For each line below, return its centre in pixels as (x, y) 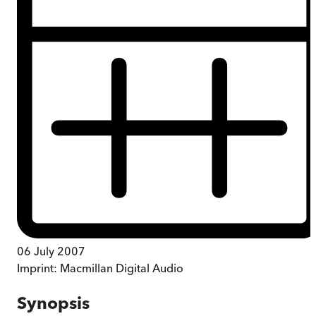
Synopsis (53, 303)
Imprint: (38, 268)
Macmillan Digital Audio (122, 268)
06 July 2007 (51, 251)
